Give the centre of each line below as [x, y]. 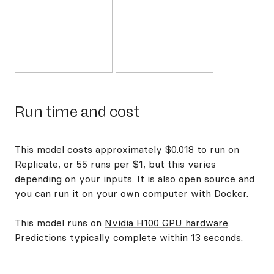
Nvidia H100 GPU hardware [166, 223]
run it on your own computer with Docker [150, 193]
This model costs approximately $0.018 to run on [127, 149]
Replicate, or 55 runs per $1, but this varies [115, 164]
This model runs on [60, 223]
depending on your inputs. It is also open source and [135, 179]
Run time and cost [77, 112]
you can [34, 193]
